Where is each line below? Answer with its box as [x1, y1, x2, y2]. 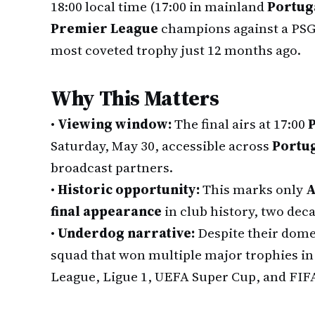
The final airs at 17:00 [172, 115, 308, 133]
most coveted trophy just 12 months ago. [51, 41, 301, 59]
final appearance [51, 202, 162, 220]
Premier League [51, 19, 158, 37]
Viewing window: [58, 115, 172, 133]
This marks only [200, 180, 306, 198]
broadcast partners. [51, 158, 173, 176]
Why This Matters [51, 84, 219, 112]
